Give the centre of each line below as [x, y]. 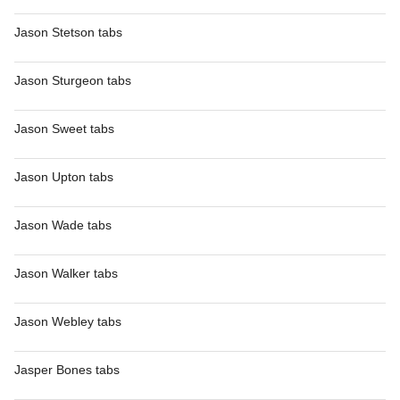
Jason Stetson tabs [68, 32]
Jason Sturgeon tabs [73, 80]
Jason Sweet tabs [64, 129]
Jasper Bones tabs [67, 370]
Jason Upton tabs [64, 177]
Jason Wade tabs [63, 225]
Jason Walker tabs [66, 273]
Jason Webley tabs [68, 321]
